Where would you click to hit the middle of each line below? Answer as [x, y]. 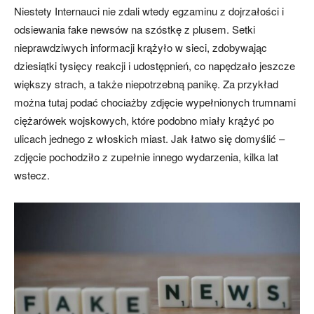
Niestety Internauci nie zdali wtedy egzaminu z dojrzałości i [149, 11]
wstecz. [32, 175]
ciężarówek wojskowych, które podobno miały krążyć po [144, 120]
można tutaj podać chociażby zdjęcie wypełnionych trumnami [155, 102]
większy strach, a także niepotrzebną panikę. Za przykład [146, 83]
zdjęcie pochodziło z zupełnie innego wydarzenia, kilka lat [146, 156]
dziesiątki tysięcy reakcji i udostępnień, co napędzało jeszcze [155, 65]
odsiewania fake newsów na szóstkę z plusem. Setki [135, 29]
